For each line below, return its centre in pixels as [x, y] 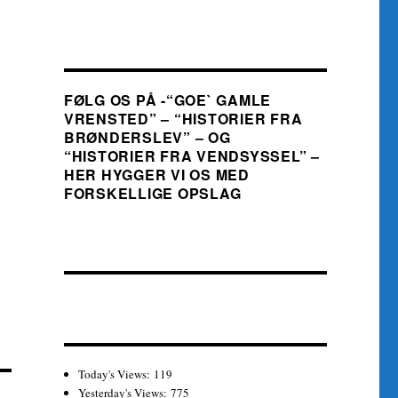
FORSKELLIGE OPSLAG [152, 193]
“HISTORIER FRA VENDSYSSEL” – [191, 156]
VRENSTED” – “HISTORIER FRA [183, 119]
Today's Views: [116, 374]
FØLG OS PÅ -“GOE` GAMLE [167, 100]
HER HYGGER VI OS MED [156, 175]
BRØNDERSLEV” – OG [147, 137]
